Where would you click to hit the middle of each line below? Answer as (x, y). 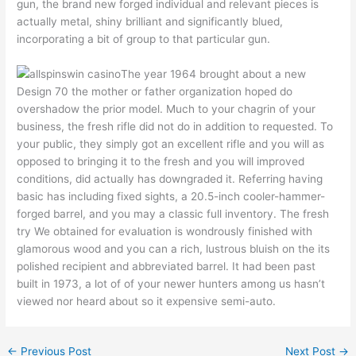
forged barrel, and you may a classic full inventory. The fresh (173, 214)
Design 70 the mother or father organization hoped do (155, 92)
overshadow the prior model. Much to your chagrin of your (166, 109)
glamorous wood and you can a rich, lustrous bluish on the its (174, 249)
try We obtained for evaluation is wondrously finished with (165, 232)
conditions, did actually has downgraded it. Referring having (170, 179)
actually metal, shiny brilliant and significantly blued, (150, 22)
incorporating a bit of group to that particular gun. (144, 39)
